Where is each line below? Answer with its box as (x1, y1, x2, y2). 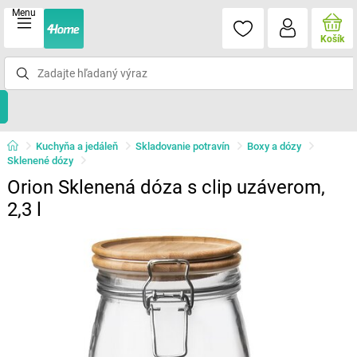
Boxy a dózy (246, 140, 301, 152)
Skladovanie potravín (135, 140, 229, 152)
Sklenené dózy (6, 155, 73, 167)
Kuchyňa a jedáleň (35, 140, 118, 152)
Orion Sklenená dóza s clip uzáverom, (6, 176, 325, 198)
